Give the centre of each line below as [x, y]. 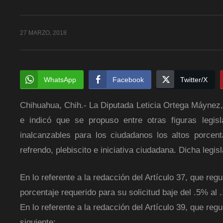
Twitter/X [194, 79]
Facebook [128, 79]
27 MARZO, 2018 [43, 33]
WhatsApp [60, 79]
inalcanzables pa [52, 135]
